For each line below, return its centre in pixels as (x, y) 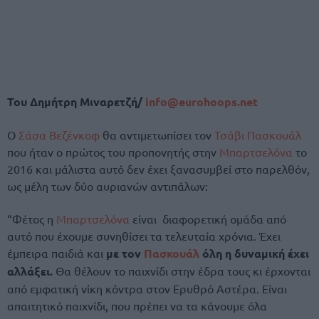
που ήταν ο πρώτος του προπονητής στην (113, 152)
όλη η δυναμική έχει (254, 253)
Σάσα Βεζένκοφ (59, 135)
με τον (125, 253)
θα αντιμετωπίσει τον (157, 135)
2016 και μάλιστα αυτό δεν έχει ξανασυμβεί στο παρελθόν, (158, 169)
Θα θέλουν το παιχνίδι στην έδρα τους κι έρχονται (182, 271)
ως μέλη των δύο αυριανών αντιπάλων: (108, 186)
